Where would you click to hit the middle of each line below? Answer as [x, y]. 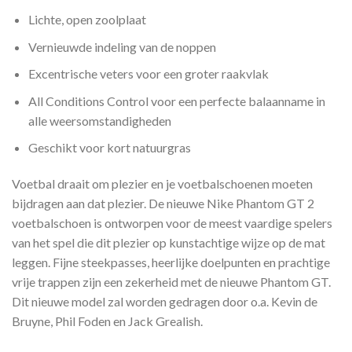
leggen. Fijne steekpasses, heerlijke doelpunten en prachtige [171, 262]
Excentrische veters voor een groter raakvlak [148, 74]
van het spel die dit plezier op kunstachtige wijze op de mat [169, 243]
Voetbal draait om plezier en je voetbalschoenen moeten [162, 184]
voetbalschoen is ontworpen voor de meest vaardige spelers [172, 223]
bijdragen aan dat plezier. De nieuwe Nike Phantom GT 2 [163, 203]
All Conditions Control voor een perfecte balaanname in [176, 101]
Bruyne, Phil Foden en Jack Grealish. [107, 321]
